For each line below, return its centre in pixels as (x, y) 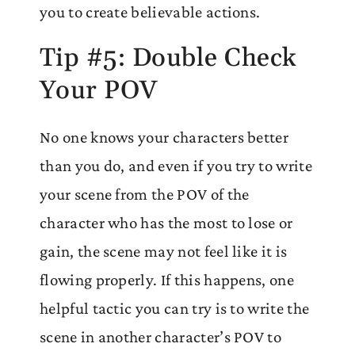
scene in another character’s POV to (161, 336)
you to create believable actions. (150, 11)
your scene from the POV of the (145, 194)
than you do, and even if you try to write (176, 165)
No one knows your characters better (164, 137)
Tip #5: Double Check (168, 58)
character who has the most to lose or (166, 222)
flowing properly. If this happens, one (167, 279)
